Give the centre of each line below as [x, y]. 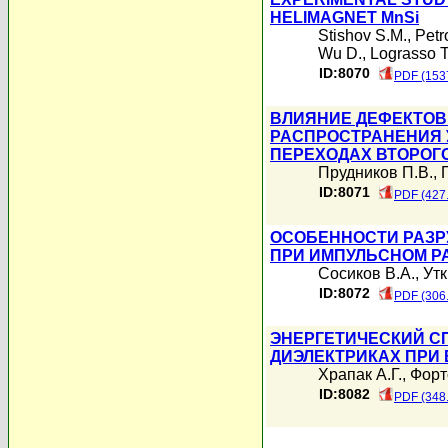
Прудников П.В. [375, 172]
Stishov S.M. [362, 35]
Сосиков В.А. [366, 273]
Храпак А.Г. [360, 374]
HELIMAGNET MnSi [344, 17]
